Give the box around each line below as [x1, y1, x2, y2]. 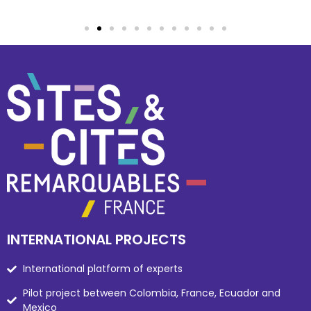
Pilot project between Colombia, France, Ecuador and [22, 286, 280, 301]
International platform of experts [22, 262, 183, 276]
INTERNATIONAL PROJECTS [7, 230, 186, 250]
